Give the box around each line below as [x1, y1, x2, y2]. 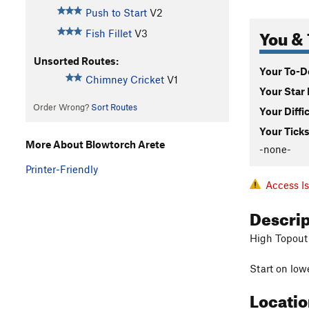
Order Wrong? [32, 101, 91, 113]
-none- [259, 142, 291, 155]
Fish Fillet [85, 27, 132, 40]
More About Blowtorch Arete [26, 137, 165, 150]
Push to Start [85, 6, 147, 19]
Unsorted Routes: [33, 54, 119, 68]
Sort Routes [90, 101, 137, 113]
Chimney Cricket [85, 73, 164, 86]
